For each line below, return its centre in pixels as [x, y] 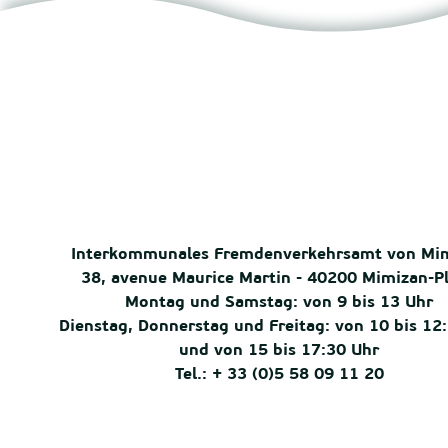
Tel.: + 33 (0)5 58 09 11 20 [279, 375]
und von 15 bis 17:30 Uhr [279, 351]
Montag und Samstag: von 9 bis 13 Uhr [279, 303]
